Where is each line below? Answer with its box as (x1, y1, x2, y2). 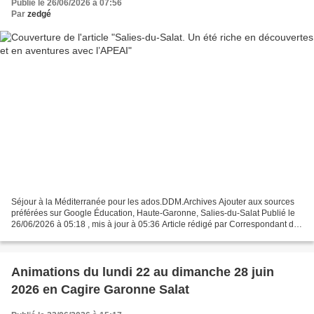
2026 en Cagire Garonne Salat (11, 282, 189, 296)
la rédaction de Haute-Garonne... (11, 230, 136, 240)
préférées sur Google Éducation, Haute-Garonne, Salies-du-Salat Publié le (11, 207, 295, 218)
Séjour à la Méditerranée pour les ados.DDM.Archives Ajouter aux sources (11, 196, 294, 207)
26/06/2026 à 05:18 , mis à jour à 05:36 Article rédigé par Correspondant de (11, 219, 299, 229)
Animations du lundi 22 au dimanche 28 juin (11, 264, 274, 279)
